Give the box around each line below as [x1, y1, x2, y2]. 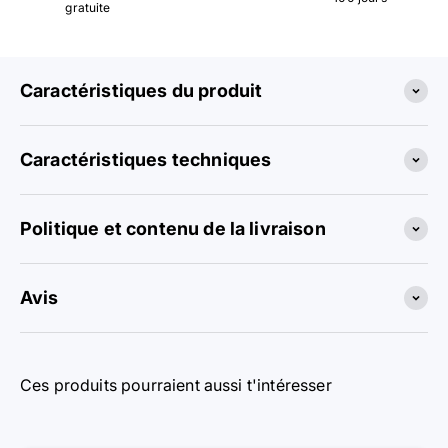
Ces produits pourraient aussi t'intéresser [20, 374, 332, 395]
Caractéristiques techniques [20, 148, 272, 170]
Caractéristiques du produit [20, 79, 263, 101]
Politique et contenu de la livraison [20, 217, 326, 239]
